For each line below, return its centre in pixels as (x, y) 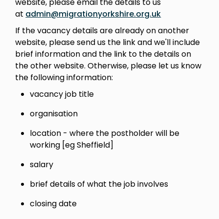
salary (42, 164)
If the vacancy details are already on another (102, 30)
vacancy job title (62, 94)
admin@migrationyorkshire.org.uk (93, 14)
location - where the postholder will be (105, 133)
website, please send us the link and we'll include (108, 42)
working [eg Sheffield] (72, 145)
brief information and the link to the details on (103, 54)
